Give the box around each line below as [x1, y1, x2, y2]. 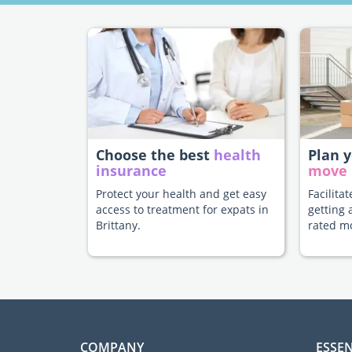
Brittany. [96, 218, 141, 233]
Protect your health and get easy [96, 186, 266, 202]
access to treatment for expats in [96, 202, 269, 218]
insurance [96, 161, 167, 181]
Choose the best [96, 145, 214, 165]
